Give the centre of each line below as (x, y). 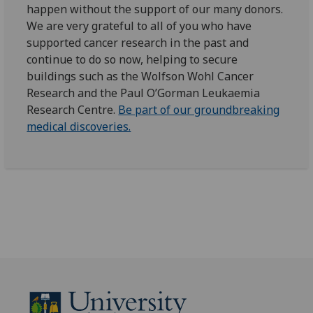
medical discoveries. (79, 127)
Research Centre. (73, 110)
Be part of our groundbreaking (199, 110)
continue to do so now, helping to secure (132, 60)
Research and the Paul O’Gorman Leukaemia (144, 93)
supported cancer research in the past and (138, 43)
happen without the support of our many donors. (155, 9)
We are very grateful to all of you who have (139, 26)
